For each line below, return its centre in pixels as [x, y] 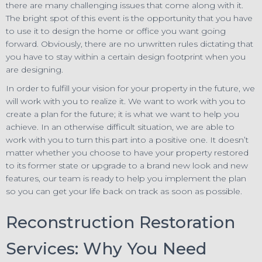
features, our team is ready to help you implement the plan [126, 178]
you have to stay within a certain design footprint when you [126, 56]
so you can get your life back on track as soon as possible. [124, 191]
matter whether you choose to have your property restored [127, 152]
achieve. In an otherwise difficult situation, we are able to [120, 127]
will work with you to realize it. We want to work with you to [126, 101]
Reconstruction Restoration [120, 222]
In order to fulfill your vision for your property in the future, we [130, 88]
